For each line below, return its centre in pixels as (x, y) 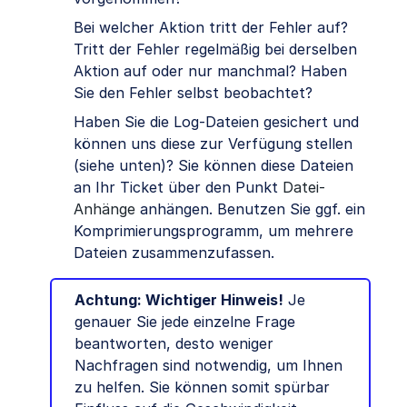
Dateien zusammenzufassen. (174, 253)
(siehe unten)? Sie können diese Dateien (213, 166)
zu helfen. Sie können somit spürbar (202, 387)
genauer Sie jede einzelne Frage (185, 322)
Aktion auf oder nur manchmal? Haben (210, 71)
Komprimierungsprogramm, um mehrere (213, 231)
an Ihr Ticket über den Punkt (178, 188)
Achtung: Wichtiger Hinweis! (179, 300)
